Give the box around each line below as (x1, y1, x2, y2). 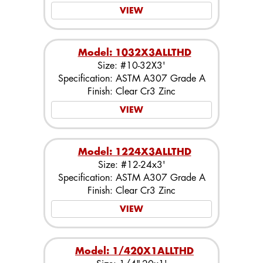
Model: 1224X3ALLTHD (77, 147, 191, 157)
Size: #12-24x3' (97, 160, 166, 170)
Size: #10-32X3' (97, 60, 166, 70)
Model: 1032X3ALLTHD (77, 48, 191, 58)
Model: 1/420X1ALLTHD (75, 246, 194, 256)
